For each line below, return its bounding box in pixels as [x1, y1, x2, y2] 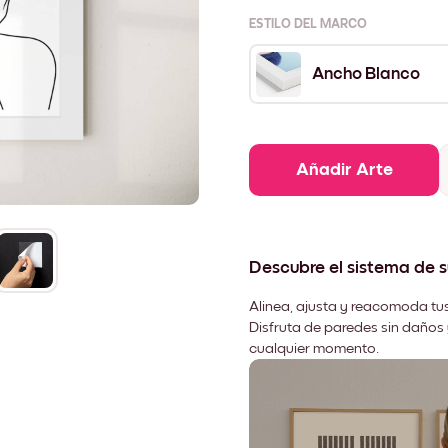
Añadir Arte [295, 161, 393, 180]
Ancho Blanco [312, 65, 420, 84]
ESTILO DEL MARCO [249, 18, 367, 32]
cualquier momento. [249, 341, 379, 356]
